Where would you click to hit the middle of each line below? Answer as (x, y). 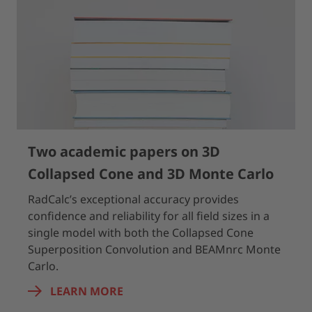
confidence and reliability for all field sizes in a (149, 216)
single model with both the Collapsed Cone (141, 233)
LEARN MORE (87, 291)
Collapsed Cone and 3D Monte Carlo (151, 174)
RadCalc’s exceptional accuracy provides (133, 199)
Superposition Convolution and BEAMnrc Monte (154, 249)
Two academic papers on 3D (124, 151)
